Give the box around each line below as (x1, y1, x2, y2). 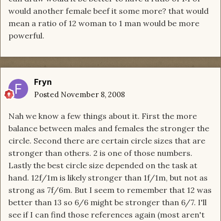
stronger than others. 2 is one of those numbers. (8, 148, 192, 158)
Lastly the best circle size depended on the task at (8, 160, 197, 171)
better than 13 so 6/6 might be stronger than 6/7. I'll (8, 197, 207, 208)
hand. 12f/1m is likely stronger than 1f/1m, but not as (8, 173, 208, 183)
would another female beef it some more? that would (8, 6, 209, 16)
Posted (34, 90, 61, 100)
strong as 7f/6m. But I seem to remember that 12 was (8, 185, 212, 195)
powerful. (8, 31, 44, 41)
